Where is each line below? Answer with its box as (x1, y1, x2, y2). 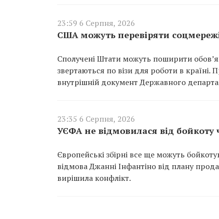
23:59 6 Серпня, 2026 (57, 17, 135, 28)
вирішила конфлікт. (57, 172, 131, 183)
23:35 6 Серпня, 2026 (57, 113, 135, 124)
